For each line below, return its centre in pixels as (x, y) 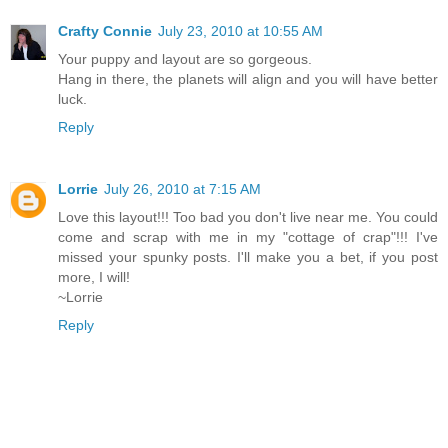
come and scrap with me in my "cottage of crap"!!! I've (248, 237)
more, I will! (94, 277)
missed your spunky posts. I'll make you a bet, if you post (248, 257)
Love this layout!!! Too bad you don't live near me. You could (248, 217)
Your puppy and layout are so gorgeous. (185, 59)
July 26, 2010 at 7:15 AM (182, 189)
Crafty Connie (105, 31)
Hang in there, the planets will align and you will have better (248, 79)
